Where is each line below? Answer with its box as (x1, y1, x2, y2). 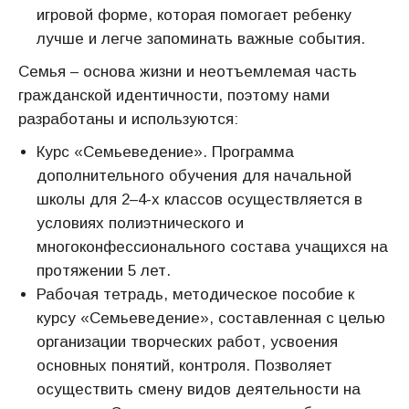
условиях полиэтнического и (37, 215, 244, 232)
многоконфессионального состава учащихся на (37, 238, 388, 256)
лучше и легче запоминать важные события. (37, 30, 365, 47)
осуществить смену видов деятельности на (37, 381, 361, 398)
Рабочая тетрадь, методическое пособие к (37, 286, 354, 303)
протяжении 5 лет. (37, 262, 171, 279)
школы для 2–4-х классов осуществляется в (37, 191, 362, 208)
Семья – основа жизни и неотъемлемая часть (18, 63, 357, 80)
